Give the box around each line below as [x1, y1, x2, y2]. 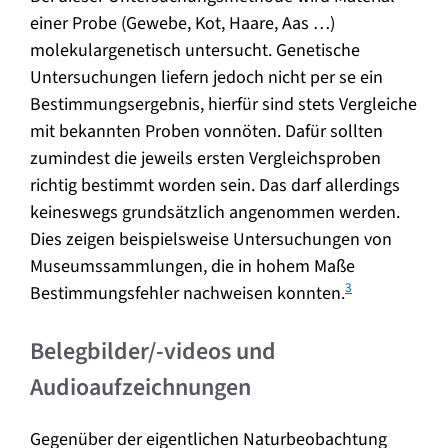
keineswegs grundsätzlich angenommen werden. [30, 199, 400, 225]
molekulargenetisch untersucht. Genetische [30, 37, 360, 63]
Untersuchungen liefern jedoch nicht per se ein [30, 64, 383, 90]
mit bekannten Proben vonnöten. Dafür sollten [30, 118, 383, 144]
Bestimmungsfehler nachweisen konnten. [30, 280, 345, 306]
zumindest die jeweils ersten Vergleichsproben [30, 145, 381, 171]
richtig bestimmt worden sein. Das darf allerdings [30, 172, 400, 198]
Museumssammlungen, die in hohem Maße [30, 253, 355, 279]
